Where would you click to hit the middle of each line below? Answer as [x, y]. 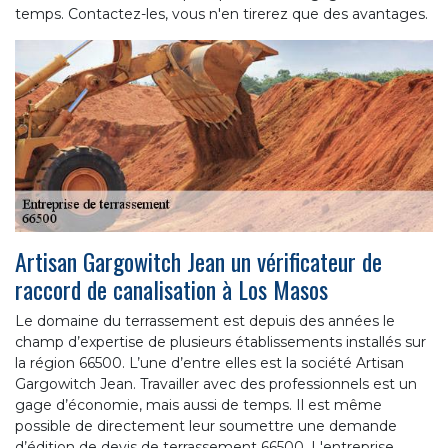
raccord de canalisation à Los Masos [171, 289]
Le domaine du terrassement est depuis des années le [205, 321]
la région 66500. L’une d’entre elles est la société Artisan [209, 363]
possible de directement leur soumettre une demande [206, 426]
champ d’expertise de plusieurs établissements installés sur [220, 342]
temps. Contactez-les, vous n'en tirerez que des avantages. [221, 13]
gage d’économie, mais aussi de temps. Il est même [198, 405]
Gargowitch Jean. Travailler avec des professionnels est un [216, 384]
